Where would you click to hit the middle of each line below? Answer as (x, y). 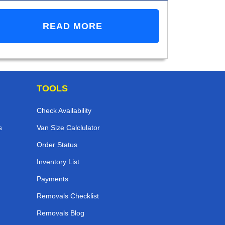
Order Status (57, 145)
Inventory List (58, 162)
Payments (52, 179)
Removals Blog (61, 213)
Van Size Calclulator (68, 128)
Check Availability (64, 111)
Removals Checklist (68, 196)
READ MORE (73, 26)
